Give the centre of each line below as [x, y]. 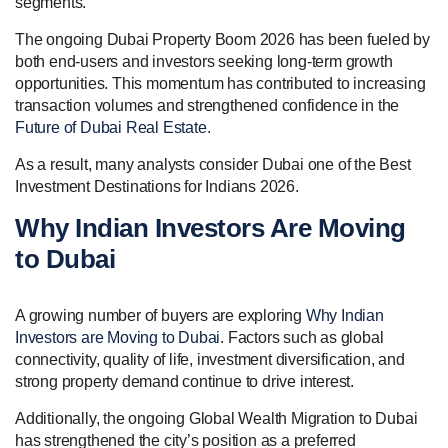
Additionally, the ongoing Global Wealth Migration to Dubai [216, 418]
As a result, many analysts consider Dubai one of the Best [213, 164]
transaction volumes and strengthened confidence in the [207, 105]
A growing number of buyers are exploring [160, 315]
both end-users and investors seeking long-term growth [204, 61]
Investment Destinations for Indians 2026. [157, 186]
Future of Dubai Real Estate [111, 127]
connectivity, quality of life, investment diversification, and [210, 359]
